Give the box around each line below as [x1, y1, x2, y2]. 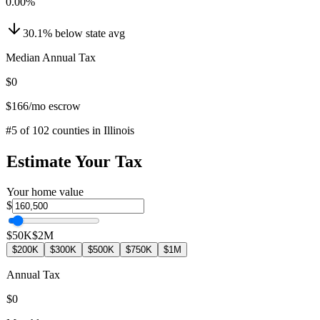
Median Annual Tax [6, 51, 96, 64]
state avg [86, 26, 125, 39]
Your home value [6, 185, 84, 198]
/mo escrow [29, 99, 81, 112]
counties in [49, 124, 104, 136]
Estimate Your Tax [6, 151, 142, 171]
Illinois [104, 124, 134, 136]
